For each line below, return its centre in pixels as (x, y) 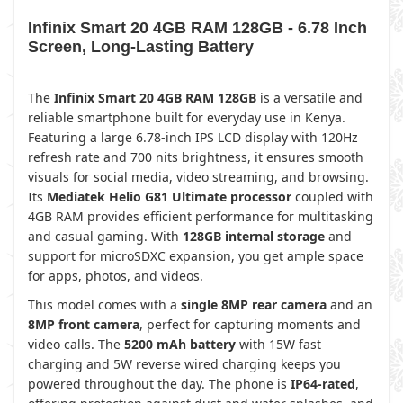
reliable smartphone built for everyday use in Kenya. (187, 117)
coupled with (332, 197)
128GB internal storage (254, 236)
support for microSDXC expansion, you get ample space (196, 256)
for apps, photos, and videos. (116, 276)
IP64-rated (323, 384)
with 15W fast (278, 344)
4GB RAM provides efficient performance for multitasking (201, 216)
